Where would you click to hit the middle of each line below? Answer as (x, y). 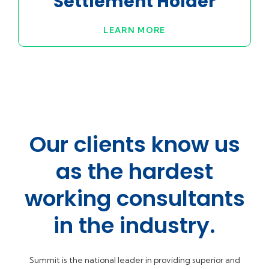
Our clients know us (134, 144)
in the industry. (134, 225)
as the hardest (134, 171)
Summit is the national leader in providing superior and (134, 260)
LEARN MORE (134, 30)
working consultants (134, 198)
